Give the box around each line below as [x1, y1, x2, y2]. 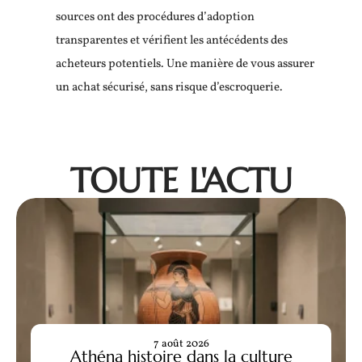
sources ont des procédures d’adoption [56, 8, 255, 26]
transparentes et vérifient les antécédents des [56, 32, 288, 49]
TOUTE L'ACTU [69, 159, 293, 202]
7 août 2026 [153, 336, 209, 351]
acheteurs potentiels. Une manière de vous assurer [56, 55, 314, 73]
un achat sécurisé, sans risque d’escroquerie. [56, 78, 283, 96]
